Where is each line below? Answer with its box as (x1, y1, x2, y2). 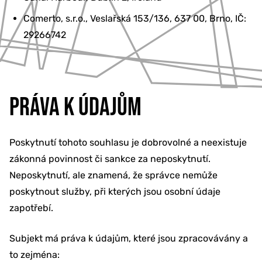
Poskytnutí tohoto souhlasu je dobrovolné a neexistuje (9, 136, 247, 148)
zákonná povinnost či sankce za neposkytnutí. (9, 153, 211, 164)
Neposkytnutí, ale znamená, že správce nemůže (9, 169, 218, 181)
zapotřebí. (9, 202, 53, 213)
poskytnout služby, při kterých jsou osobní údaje (9, 185, 220, 197)
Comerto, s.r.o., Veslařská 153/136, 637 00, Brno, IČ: (23, 12, 246, 24)
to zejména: (9, 249, 60, 260)
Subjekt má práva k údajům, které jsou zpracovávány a (9, 232, 248, 244)
